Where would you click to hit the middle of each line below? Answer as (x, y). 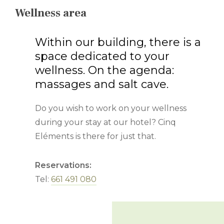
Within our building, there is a (118, 42)
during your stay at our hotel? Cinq (105, 122)
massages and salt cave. (102, 84)
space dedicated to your (102, 56)
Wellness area (51, 13)
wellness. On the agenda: (104, 70)
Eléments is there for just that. (95, 136)
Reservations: (63, 165)
